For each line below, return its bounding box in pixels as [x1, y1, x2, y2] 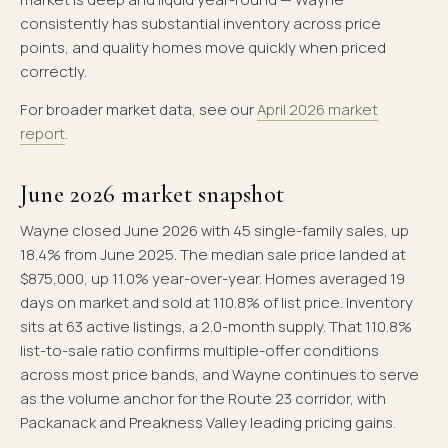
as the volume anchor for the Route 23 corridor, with [20, 388, 386, 410]
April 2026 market [257, 98, 378, 120]
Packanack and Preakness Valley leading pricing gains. [20, 412, 396, 434]
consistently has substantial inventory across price [20, 12, 381, 34]
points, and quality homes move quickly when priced [20, 36, 386, 58]
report [20, 122, 65, 144]
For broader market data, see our [20, 98, 257, 120]
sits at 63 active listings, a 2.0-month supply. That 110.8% [20, 316, 412, 338]
